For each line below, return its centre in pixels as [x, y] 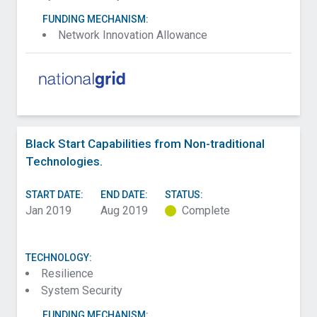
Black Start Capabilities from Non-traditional [145, 144]
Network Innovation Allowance [133, 35]
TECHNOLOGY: [59, 258]
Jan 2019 [48, 211]
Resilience [67, 274]
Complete [206, 211]
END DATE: [124, 195]
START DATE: [54, 195]
